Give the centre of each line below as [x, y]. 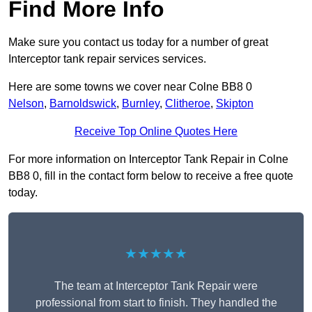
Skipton [235, 104]
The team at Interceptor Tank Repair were [156, 286]
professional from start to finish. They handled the [156, 303]
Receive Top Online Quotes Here [156, 132]
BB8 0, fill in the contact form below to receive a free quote [151, 176]
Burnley [141, 104]
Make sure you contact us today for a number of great [138, 42]
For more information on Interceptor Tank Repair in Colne [148, 159]
